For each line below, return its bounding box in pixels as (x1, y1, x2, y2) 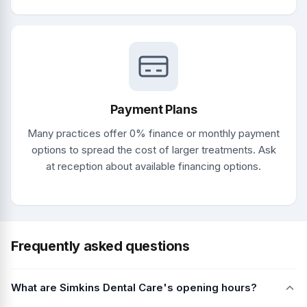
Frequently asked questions (11, 238, 190, 255)
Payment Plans (110, 102, 197, 117)
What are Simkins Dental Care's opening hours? (11, 281, 257, 295)
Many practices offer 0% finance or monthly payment (27, 127, 280, 140)
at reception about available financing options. (46, 160, 261, 173)
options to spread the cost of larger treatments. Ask (31, 143, 276, 157)
